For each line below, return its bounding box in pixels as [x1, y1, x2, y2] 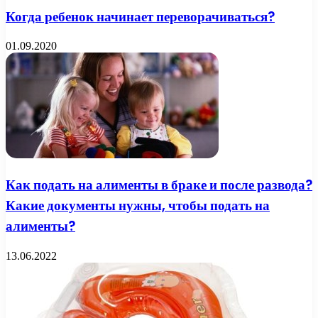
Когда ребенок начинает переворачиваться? [6, 6, 275, 26]
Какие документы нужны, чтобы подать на [6, 196, 270, 215]
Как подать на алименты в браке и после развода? [6, 175, 312, 194]
